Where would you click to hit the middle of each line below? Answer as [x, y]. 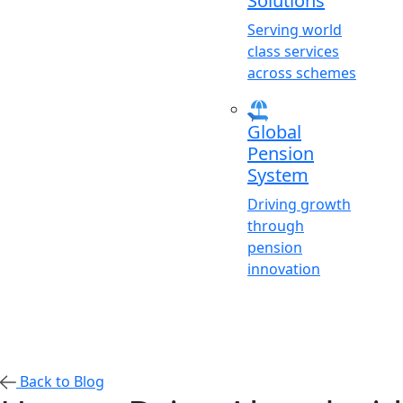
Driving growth [299, 204]
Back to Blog [60, 381]
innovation [284, 269]
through [276, 225]
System [278, 175]
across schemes [302, 73]
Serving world [295, 30]
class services [293, 52]
